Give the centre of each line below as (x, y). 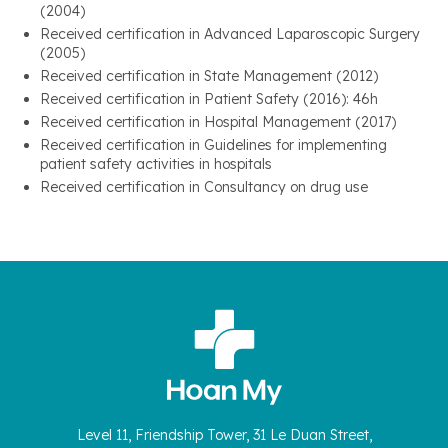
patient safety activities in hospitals (156, 164)
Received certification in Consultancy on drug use (204, 187)
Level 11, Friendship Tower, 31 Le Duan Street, (224, 435)
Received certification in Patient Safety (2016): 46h (209, 99)
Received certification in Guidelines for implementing (213, 145)
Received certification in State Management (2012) (209, 76)
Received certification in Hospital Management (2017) (218, 122)
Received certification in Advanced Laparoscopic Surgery (230, 34)
